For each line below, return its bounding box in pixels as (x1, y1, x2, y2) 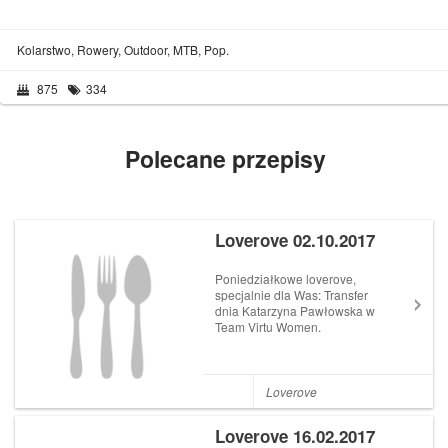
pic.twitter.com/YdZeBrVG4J (215, 350, 366, 367)
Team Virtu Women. (215, 318, 322, 335)
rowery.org (215, 366, 273, 383)
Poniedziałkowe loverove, (215, 270, 357, 287)
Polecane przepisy (124, 142, 326, 175)
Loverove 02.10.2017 (215, 228, 376, 252)
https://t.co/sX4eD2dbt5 (215, 334, 341, 351)
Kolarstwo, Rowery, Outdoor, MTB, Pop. (17, 41, 229, 58)
